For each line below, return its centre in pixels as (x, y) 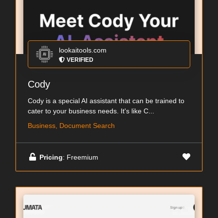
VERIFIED (80, 60)
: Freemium (81, 157)
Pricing (51, 157)
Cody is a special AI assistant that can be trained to (106, 101)
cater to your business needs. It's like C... (91, 111)
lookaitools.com (83, 50)
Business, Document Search (71, 126)
